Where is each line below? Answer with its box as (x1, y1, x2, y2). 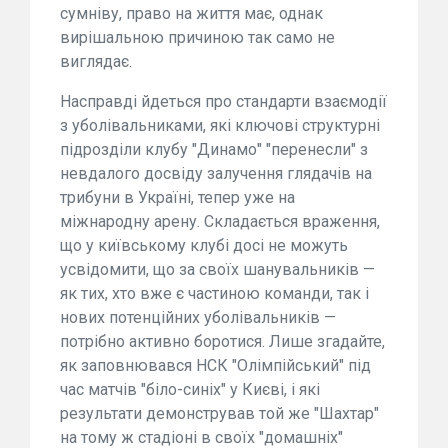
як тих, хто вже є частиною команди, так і (60, 283, 369, 303)
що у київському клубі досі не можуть (60, 235, 348, 255)
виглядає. (60, 51, 132, 71)
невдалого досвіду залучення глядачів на (60, 163, 372, 183)
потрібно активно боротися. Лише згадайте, (60, 331, 385, 351)
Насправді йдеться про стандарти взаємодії (60, 91, 387, 111)
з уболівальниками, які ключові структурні (60, 115, 380, 135)
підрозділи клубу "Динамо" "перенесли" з (60, 139, 368, 159)
